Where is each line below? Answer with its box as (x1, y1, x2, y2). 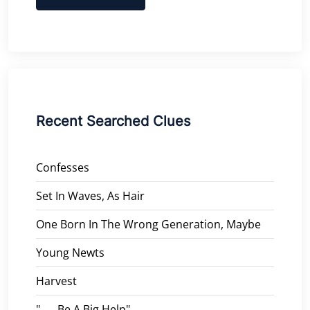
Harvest (36, 273, 77, 289)
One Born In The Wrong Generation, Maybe (36, 216, 261, 232)
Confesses (36, 159, 89, 175)
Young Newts (36, 244, 104, 260)
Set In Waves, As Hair (36, 188, 145, 203)
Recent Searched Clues (36, 112, 190, 129)
